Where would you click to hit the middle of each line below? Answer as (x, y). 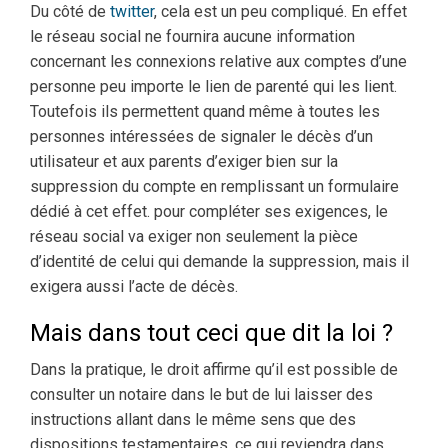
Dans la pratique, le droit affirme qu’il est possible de (214, 370)
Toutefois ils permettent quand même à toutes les (205, 112)
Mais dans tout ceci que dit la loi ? (211, 333)
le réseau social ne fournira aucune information (192, 37)
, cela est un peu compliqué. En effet (280, 12)
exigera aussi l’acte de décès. (134, 287)
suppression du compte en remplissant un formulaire (214, 187)
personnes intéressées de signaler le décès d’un (201, 137)
